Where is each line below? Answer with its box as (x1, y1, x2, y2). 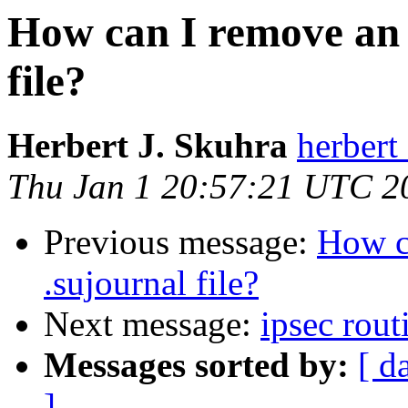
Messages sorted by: (44, 345, 349, 385)
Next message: (44, 304, 260, 344)
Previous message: (44, 222, 317, 262)
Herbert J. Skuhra (7, 126, 288, 166)
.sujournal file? (44, 263, 259, 303)
